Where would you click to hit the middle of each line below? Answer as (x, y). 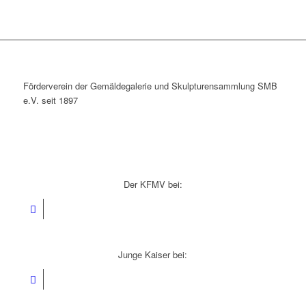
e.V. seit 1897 (50, 100)
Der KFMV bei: (153, 184)
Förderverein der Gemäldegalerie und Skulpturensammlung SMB (150, 86)
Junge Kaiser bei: (153, 255)
